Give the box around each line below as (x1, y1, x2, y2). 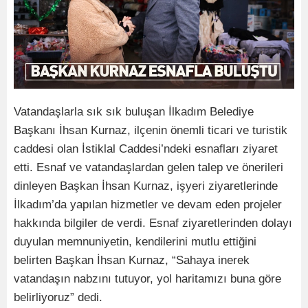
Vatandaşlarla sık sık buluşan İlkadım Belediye (14, 104, 254, 118)
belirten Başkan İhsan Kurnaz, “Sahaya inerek (14, 253, 250, 267)
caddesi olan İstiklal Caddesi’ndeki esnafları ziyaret (14, 142, 278, 155)
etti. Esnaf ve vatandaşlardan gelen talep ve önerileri (14, 160, 283, 174)
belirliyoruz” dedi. (14, 290, 102, 304)
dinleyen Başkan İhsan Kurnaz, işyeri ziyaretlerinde (14, 179, 278, 192)
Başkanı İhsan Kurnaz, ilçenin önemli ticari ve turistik (14, 123, 287, 137)
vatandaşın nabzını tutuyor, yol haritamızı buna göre (14, 272, 281, 285)
